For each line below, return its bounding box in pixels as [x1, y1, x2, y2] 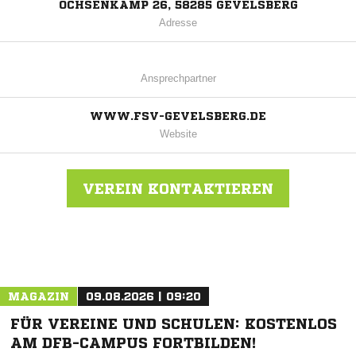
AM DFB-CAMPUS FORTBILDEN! [10, 335, 256, 350]
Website [159, 128, 197, 141]
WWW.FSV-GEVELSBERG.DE [90, 110, 266, 122]
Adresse [159, 17, 197, 29]
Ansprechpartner [140, 72, 216, 85]
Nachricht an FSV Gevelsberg [101, 248, 239, 261]
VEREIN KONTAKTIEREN [83, 181, 273, 196]
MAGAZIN [8, 291, 69, 303]
